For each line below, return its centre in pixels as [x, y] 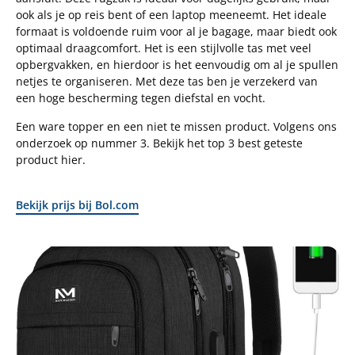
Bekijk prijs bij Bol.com [77, 205]
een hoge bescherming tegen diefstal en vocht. [141, 98]
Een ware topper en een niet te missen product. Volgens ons [176, 126]
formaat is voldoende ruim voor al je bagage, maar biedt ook [176, 32]
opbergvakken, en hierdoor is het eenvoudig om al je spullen [177, 65]
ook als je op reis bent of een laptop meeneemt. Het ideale [171, 15]
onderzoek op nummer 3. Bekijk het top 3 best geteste [159, 143]
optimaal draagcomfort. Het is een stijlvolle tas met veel [164, 48]
